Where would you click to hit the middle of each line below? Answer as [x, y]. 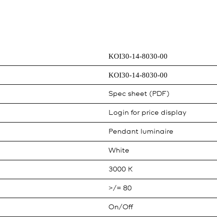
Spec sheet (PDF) [139, 94]
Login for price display [147, 113]
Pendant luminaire [141, 132]
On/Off [121, 207]
